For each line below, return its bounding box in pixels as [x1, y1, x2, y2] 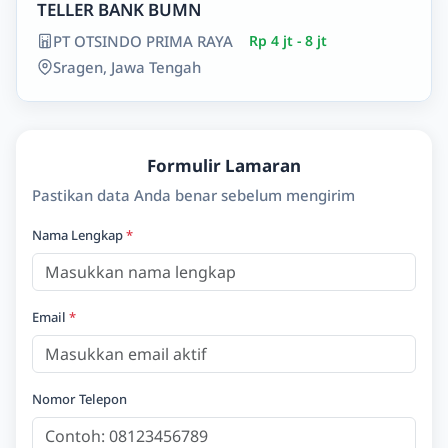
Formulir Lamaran [147, 154, 301, 177]
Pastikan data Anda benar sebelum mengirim [32, 185, 355, 205]
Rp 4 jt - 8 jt [249, 31, 327, 50]
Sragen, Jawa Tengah [53, 57, 201, 77]
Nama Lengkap [32, 226, 126, 244]
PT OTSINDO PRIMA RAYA [53, 31, 233, 51]
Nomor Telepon [32, 390, 127, 408]
